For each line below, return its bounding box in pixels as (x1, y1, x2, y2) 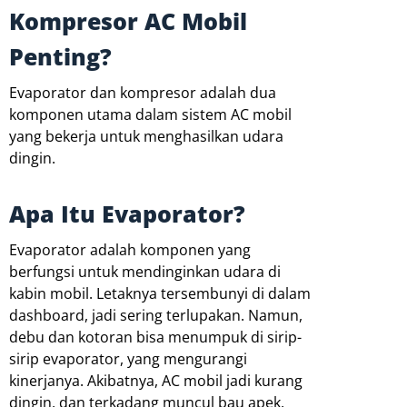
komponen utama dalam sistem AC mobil (9, 104, 292, 125)
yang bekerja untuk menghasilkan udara (9, 126, 283, 147)
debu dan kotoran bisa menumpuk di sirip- (9, 327, 302, 348)
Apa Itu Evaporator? (9, 198, 245, 230)
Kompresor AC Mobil (9, 5, 247, 37)
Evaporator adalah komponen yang (9, 240, 251, 261)
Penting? (9, 41, 112, 73)
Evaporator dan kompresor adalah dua (9, 83, 276, 104)
